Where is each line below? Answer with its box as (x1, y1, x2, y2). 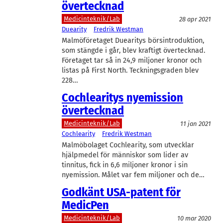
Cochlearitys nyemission (62, 90, 183, 105)
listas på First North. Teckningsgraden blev (62, 66, 199, 75)
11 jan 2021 (180, 119, 211, 127)
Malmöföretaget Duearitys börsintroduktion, (62, 36, 204, 45)
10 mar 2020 (177, 214, 211, 222)
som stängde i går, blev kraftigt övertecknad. (62, 46, 205, 55)
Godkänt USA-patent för (62, 185, 181, 199)
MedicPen (62, 198, 109, 212)
